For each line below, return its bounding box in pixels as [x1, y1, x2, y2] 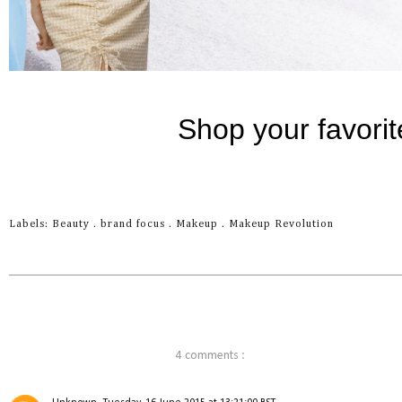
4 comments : [175, 348, 245, 363]
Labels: [9, 218, 52, 230]
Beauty [52, 218, 93, 230]
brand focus [100, 218, 169, 230]
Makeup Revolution [229, 218, 334, 230]
